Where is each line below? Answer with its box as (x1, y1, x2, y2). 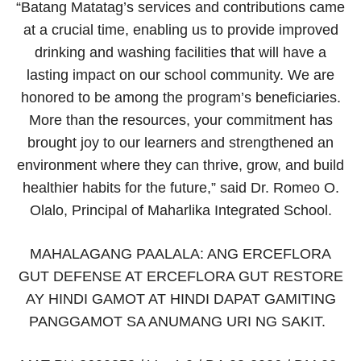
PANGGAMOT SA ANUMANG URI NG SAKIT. (28, 313, 333, 330)
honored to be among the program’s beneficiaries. (20, 89, 341, 106)
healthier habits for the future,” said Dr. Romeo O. (22, 179, 339, 196)
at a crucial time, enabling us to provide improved (23, 21, 338, 38)
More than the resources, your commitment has (28, 111, 333, 128)
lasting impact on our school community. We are (27, 66, 334, 83)
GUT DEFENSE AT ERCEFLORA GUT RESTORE (18, 268, 343, 284)
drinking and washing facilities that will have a (35, 44, 326, 60)
